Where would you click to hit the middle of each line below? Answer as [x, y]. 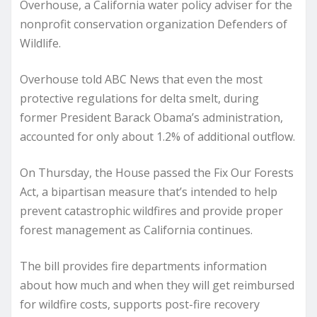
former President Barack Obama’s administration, [151, 117]
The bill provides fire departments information [143, 266]
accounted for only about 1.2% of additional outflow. [157, 136]
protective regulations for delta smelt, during [139, 98]
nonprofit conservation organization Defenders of [154, 24]
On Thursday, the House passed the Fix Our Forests [157, 172]
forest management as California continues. [136, 230]
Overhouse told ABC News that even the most [141, 79]
